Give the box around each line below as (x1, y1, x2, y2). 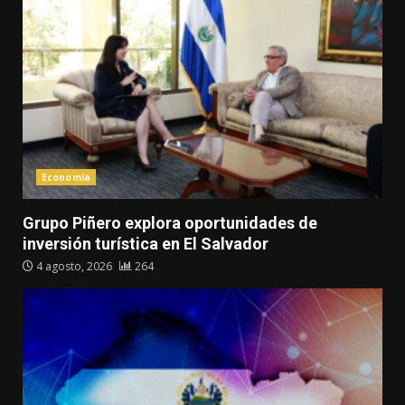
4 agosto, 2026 (33, 258, 115, 274)
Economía (42, 170, 90, 184)
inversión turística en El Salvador (23, 233, 268, 253)
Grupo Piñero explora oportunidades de (23, 212, 317, 232)
